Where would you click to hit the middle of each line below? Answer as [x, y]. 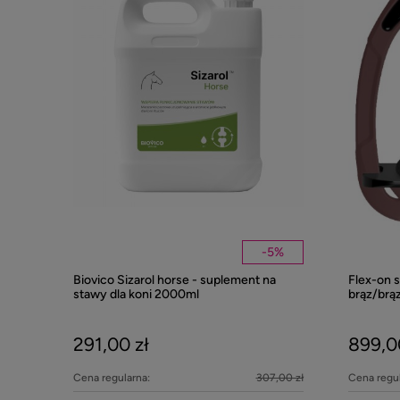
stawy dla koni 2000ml [136, 295]
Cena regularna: [112, 377]
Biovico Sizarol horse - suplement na [175, 280]
